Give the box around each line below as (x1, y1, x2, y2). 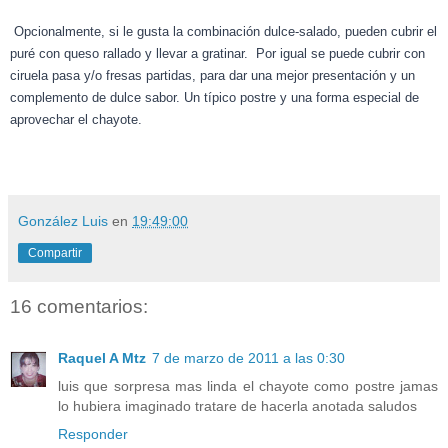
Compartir (28, 245, 82, 260)
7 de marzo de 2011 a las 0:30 (152, 349, 345, 366)
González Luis (18, 212, 112, 229)
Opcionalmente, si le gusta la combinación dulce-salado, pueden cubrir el (14, 23, 437, 39)
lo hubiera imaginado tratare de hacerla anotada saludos (58, 397, 417, 414)
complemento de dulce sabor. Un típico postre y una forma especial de (10, 89, 419, 105)
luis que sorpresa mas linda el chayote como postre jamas (58, 377, 438, 394)
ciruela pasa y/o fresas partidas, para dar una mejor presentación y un (10, 67, 415, 83)
